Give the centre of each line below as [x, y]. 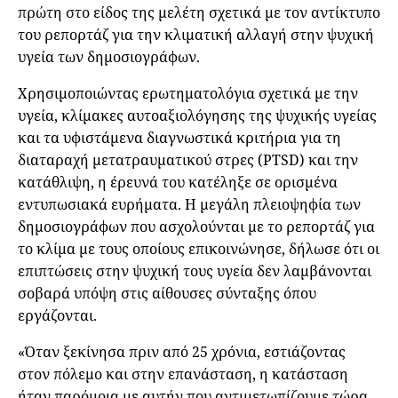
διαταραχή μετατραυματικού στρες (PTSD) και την [188, 159]
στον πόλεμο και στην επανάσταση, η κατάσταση [183, 374]
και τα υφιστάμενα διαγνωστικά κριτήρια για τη [179, 137]
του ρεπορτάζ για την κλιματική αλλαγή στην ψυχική [196, 34]
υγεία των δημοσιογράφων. [109, 56]
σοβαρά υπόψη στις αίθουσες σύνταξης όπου [167, 293]
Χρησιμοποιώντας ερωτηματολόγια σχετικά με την [188, 93]
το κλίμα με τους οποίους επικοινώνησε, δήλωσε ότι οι [199, 248]
